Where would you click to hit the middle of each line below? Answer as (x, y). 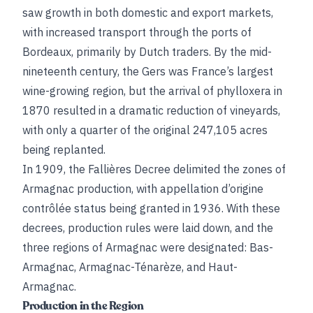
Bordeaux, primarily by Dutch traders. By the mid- (147, 52)
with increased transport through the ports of (137, 32)
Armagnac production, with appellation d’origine (143, 189)
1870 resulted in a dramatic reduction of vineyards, (151, 110)
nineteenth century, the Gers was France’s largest (148, 71)
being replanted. (64, 150)
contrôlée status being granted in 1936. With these (151, 208)
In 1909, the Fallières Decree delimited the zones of (154, 169)
